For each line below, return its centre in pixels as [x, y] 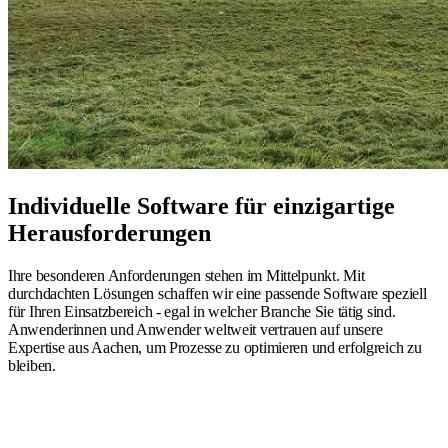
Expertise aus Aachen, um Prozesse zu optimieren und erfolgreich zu [215, 347]
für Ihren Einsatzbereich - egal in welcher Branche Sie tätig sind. [202, 311]
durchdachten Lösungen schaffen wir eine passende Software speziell [217, 293]
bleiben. [32, 365]
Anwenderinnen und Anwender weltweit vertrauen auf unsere [195, 329]
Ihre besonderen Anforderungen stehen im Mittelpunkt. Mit [186, 275]
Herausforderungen [109, 232]
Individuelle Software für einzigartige [201, 205]
